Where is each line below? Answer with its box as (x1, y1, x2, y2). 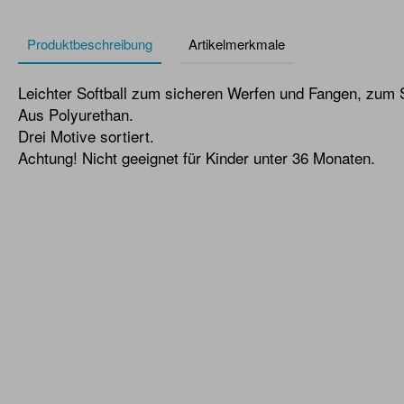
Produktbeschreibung (27, 34, 152, 53)
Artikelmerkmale (188, 34, 285, 53)
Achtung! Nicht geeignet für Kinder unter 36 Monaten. (18, 146, 375, 169)
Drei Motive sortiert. (18, 124, 154, 147)
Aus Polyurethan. (18, 103, 133, 125)
